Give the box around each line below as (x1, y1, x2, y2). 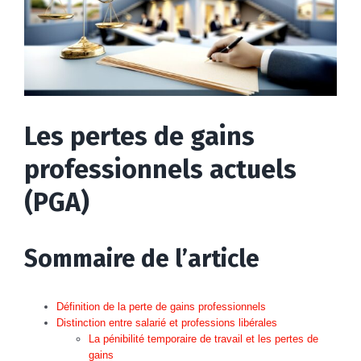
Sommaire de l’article (24, 243, 259, 273)
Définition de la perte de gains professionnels (56, 300, 266, 313)
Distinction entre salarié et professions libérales (56, 316, 277, 329)
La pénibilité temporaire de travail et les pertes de (89, 332, 318, 345)
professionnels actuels (24, 153, 297, 185)
